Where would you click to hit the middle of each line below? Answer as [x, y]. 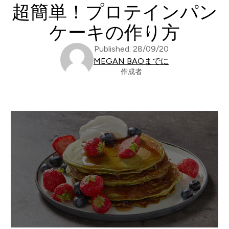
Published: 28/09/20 [131, 49]
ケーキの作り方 [114, 32]
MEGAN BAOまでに [131, 61]
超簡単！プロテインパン [114, 12]
